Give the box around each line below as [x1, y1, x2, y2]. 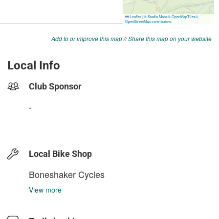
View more [29, 185, 62, 195]
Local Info [7, 59, 60, 72]
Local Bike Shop [29, 149, 92, 159]
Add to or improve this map [51, 34, 122, 43]
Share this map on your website [128, 34, 212, 43]
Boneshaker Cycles [29, 168, 105, 180]
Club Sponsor [29, 81, 82, 91]
